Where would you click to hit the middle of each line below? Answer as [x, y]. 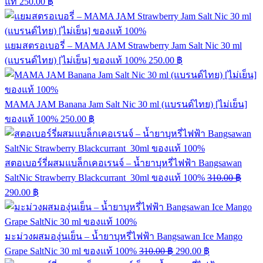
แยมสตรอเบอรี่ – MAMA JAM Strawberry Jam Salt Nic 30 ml [123, 45]
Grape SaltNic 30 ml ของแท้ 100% [71, 251]
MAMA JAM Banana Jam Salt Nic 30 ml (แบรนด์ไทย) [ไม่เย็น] [126, 104]
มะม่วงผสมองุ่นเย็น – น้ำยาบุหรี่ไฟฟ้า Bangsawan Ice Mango [124, 236]
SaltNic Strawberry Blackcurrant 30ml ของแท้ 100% [105, 178]
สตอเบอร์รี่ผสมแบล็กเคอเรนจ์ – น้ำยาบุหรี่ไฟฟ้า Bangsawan [123, 163]
